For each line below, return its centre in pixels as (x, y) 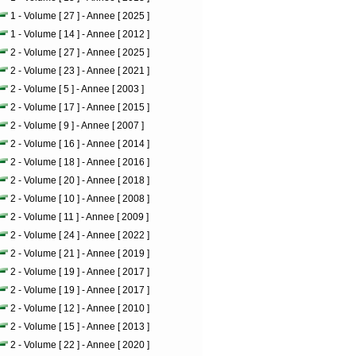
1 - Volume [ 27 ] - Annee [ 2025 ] (80, 16)
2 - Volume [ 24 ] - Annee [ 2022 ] (80, 235)
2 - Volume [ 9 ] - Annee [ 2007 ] (77, 126)
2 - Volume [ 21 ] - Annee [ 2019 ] (80, 253)
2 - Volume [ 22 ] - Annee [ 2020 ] (80, 345)
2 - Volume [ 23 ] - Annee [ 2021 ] (80, 71)
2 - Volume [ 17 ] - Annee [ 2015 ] (80, 107)
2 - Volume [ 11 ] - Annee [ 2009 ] (79, 217)
